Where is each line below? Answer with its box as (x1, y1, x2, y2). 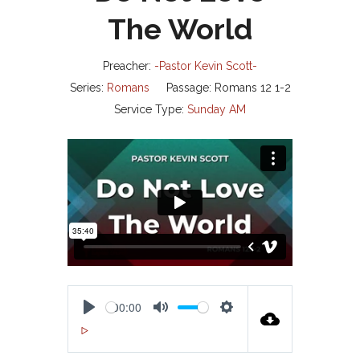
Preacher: (103, 59, 151, 72)
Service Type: (114, 103, 184, 116)
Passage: (166, 81, 211, 94)
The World (108, 12, 252, 46)
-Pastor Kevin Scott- (154, 59, 257, 72)
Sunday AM (187, 103, 246, 116)
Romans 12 (214, 81, 272, 94)
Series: (69, 81, 104, 94)
